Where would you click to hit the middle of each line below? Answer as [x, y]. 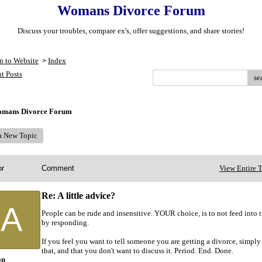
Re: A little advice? [78, 196]
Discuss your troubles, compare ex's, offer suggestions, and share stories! [131, 31]
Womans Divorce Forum [131, 11]
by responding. [65, 223]
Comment [58, 168]
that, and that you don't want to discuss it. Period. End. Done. [137, 251]
